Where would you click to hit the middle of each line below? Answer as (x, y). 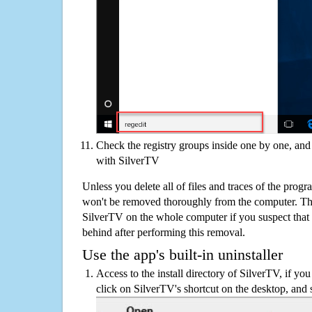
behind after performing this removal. (164, 232)
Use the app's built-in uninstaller (182, 255)
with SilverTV (128, 160)
